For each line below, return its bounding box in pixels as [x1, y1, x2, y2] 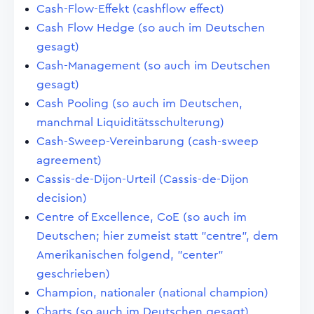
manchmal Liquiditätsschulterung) [36, 116, 224, 128]
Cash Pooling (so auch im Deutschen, [36, 97, 243, 109]
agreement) [36, 154, 102, 166]
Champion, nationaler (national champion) [36, 287, 268, 299]
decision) [36, 192, 87, 204]
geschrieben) [36, 268, 110, 280]
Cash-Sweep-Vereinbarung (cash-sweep [36, 135, 259, 147]
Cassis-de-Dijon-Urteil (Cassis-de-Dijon [36, 173, 249, 185]
